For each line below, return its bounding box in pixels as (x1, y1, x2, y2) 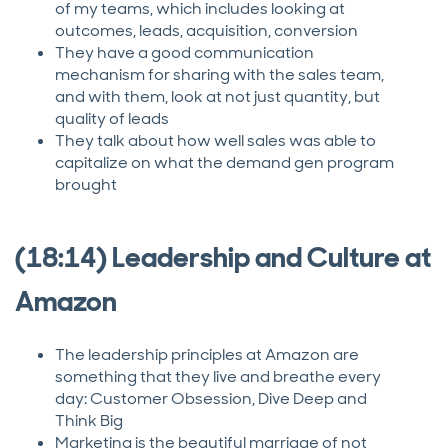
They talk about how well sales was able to (55, 130, 376, 152)
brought (55, 174, 117, 196)
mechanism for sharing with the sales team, (55, 64, 384, 86)
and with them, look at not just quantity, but (55, 86, 380, 108)
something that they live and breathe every (55, 366, 381, 388)
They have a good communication (55, 42, 314, 64)
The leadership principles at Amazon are (55, 344, 359, 366)
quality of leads (55, 108, 172, 130)
